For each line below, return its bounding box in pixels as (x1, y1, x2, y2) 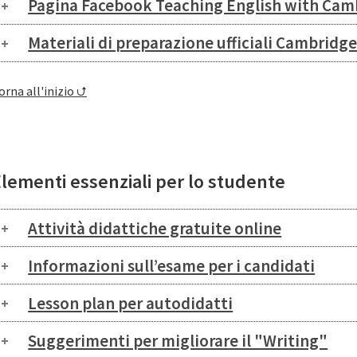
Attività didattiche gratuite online (28, 217, 282, 239)
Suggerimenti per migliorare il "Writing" (28, 329, 328, 351)
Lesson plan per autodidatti (28, 292, 233, 314)
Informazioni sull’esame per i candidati (28, 254, 316, 277)
